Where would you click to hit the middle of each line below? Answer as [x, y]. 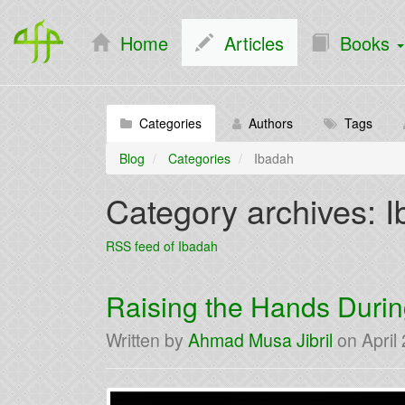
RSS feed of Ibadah [162, 246]
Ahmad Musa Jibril [260, 340]
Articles [249, 43]
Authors [267, 123]
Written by [147, 340]
